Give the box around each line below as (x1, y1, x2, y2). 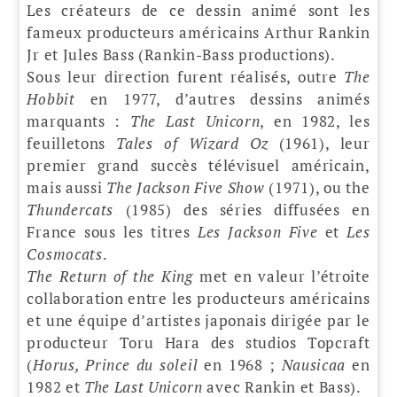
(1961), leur (268, 132, 370, 153)
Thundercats (27, 198, 113, 220)
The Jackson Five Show (106, 176, 265, 198)
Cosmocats (27, 243, 103, 264)
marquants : (27, 110, 131, 131)
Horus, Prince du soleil (33, 354, 198, 375)
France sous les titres (27, 221, 198, 242)
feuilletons (27, 132, 117, 153)
